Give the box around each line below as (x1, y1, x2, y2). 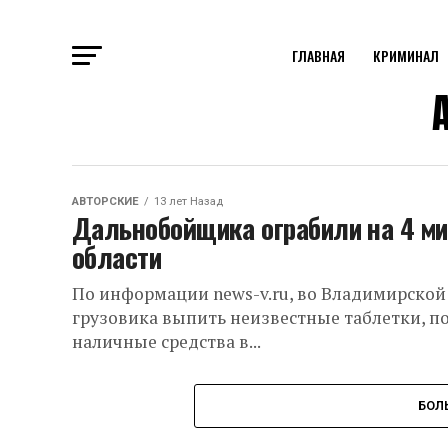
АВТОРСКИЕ (72, 195, 139, 208)
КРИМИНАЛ (372, 45, 439, 66)
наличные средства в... (72, 330, 261, 353)
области (72, 237, 162, 277)
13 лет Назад (154, 195, 223, 208)
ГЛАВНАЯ (291, 45, 345, 66)
